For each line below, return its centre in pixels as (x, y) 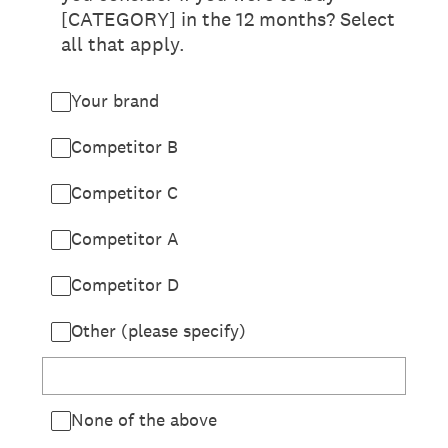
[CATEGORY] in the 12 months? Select (228, 19)
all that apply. (123, 44)
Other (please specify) (158, 330)
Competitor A (125, 238)
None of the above (144, 419)
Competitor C (124, 192)
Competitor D (125, 284)
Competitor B (124, 146)
